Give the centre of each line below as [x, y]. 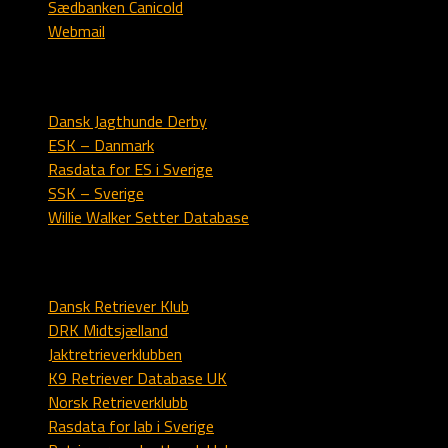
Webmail [76, 31]
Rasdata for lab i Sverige [131, 426]
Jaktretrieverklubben [115, 354]
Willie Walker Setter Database [148, 216]
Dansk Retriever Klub [118, 306]
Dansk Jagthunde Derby [127, 120]
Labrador [44, 261]
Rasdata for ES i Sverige [130, 168]
